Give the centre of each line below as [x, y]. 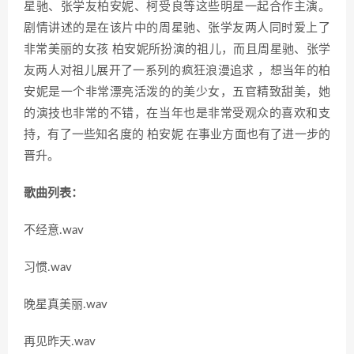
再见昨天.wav [60, 342]
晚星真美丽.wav [66, 305]
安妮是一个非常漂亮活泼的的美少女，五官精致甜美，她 [177, 92]
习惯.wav [48, 268]
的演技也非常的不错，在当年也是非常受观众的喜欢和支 [177, 114]
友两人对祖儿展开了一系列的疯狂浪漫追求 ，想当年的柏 [177, 71]
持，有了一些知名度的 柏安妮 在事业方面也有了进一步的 [177, 135]
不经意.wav [54, 231]
